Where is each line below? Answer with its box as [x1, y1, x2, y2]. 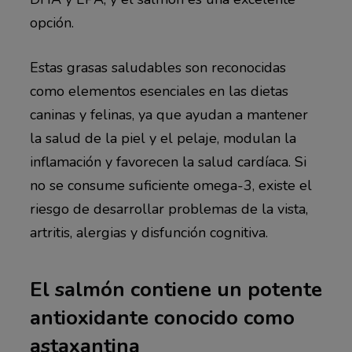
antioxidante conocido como [29, 303, 295, 332]
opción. [29, 13, 74, 32]
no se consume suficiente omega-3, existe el [29, 175, 312, 195]
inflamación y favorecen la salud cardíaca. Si [29, 152, 306, 171]
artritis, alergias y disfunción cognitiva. [29, 222, 268, 242]
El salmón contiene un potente [29, 275, 322, 303]
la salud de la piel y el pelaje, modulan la [29, 128, 296, 148]
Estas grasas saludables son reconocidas [29, 57, 286, 77]
